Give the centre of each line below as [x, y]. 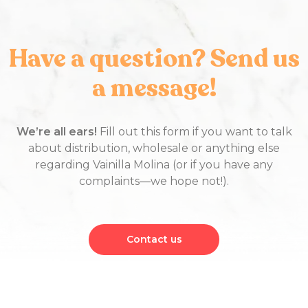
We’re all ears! [56, 131]
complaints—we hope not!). [154, 181]
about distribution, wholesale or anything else [154, 148]
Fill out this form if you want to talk [194, 131]
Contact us [154, 239]
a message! [154, 88]
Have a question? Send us [154, 58]
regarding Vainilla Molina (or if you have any [154, 164]
